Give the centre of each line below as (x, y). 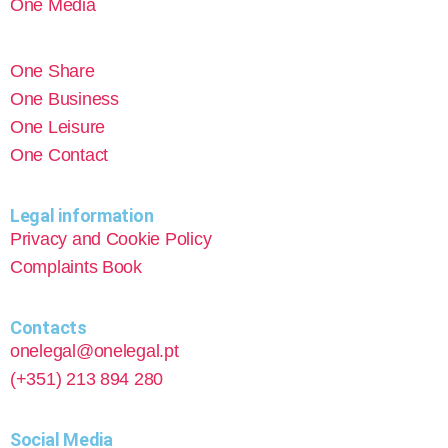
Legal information (82, 215)
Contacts (48, 327)
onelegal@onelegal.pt (94, 351)
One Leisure (58, 127)
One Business (64, 99)
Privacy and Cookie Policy (111, 239)
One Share (52, 71)
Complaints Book (76, 267)
